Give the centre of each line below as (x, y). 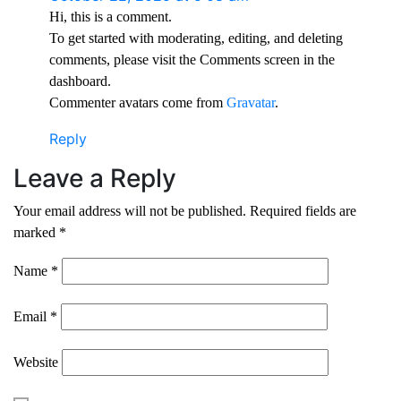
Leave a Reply (95, 178)
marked (36, 232)
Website (36, 362)
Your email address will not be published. (130, 210)
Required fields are (303, 210)
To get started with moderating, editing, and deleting (196, 38)
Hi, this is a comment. (111, 16)
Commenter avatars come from (138, 102)
